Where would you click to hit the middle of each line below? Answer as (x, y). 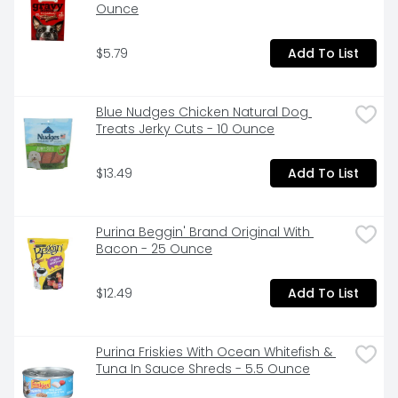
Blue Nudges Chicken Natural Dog (202, 112)
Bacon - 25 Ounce (154, 249)
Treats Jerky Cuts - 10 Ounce (185, 129)
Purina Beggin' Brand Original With (203, 232)
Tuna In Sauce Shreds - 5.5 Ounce (203, 369)
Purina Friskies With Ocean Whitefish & (214, 352)
